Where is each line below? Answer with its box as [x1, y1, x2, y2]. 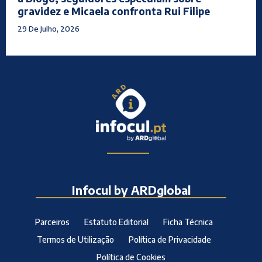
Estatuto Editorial [84, 216, 149, 227]
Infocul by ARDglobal [71, 182, 191, 197]
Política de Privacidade [128, 234, 211, 244]
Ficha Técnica [163, 216, 213, 227]
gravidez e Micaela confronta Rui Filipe [18, 5, 210, 18]
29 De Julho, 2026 [18, 24, 80, 34]
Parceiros [35, 216, 70, 227]
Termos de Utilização [36, 234, 114, 244]
